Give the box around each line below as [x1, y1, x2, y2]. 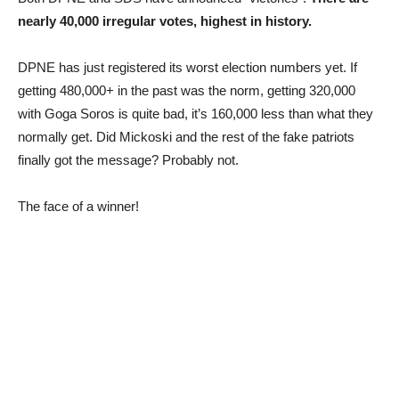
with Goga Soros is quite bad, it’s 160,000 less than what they [18, 106, 373, 121]
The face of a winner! [18, 199, 139, 214]
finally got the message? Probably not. [18, 152, 239, 167]
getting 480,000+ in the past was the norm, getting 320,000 [18, 83, 355, 98]
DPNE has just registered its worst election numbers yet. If [18, 60, 357, 75]
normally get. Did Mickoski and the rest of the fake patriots [18, 129, 354, 144]
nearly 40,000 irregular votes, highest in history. [18, 13, 312, 28]
